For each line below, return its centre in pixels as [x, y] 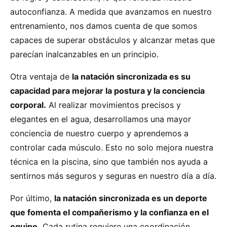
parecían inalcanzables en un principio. [84, 54]
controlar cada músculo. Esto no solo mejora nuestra [112, 147]
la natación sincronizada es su [131, 77]
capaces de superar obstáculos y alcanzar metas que [112, 40]
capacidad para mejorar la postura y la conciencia [107, 91]
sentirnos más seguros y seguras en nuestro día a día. [113, 176]
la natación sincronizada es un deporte [131, 198]
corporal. [28, 105]
